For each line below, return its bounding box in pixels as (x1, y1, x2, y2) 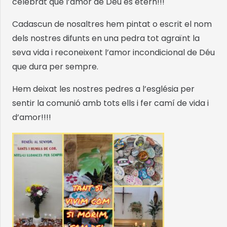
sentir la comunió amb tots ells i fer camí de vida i (12, 97, 209, 109)
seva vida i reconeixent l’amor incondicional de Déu (12, 47, 215, 59)
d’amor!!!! (12, 111, 51, 124)
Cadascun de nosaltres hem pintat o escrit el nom (12, 18, 212, 30)
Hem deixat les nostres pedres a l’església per (12, 83, 195, 95)
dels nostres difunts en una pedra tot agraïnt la (12, 32, 200, 45)
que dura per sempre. (12, 61, 98, 73)
